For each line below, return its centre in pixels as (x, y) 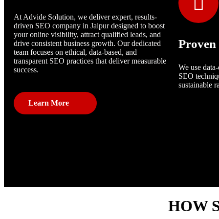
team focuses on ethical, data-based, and (75, 52)
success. (26, 70)
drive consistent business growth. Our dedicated (87, 44)
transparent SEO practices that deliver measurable (90, 61)
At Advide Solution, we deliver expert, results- (85, 17)
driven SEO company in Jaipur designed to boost (89, 26)
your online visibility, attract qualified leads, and (87, 35)
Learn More (49, 103)
